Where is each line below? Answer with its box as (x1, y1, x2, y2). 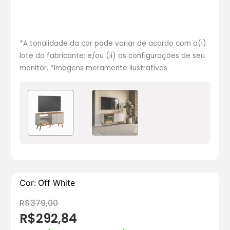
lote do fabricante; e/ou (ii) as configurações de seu (20, 50, 205, 61)
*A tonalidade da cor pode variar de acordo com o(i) (20, 38, 207, 48)
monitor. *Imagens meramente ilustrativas (20, 63, 168, 73)
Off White (38, 177, 75, 188)
